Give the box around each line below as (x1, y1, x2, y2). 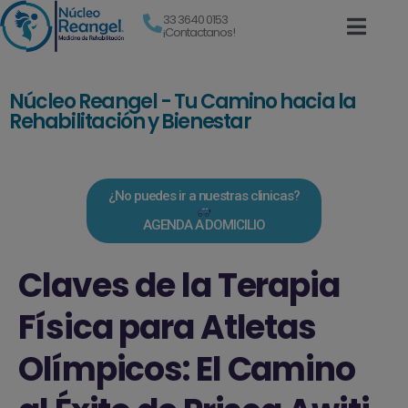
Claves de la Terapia (18, 261, 340, 309)
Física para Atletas (18, 303, 317, 351)
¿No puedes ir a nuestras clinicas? (108, 188, 300, 205)
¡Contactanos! (163, 24, 236, 42)
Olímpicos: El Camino (18, 345, 355, 393)
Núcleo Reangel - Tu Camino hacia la (9, 87, 357, 116)
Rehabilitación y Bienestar (9, 107, 251, 136)
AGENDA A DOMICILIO (143, 216, 265, 233)
